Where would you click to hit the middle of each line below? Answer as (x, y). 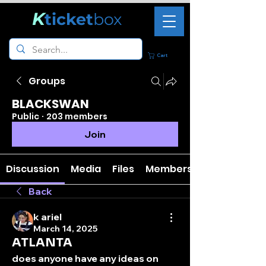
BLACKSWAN (50, 104)
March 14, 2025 (65, 229)
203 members (77, 116)
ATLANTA (42, 243)
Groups (47, 81)
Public (26, 116)
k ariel (47, 217)
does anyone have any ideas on (85, 258)
